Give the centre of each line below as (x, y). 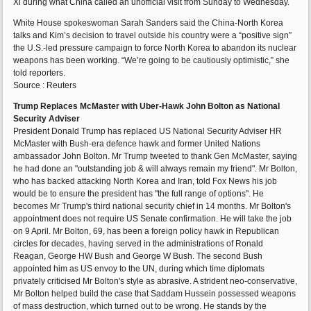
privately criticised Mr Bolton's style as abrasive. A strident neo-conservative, (155, 281)
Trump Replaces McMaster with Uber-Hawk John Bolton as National (147, 107)
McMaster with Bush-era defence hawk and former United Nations (137, 144)
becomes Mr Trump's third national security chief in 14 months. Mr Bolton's (152, 207)
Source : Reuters (45, 86)
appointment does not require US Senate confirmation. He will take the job (153, 219)
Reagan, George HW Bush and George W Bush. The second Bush (138, 257)
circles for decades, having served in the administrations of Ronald (138, 244)
